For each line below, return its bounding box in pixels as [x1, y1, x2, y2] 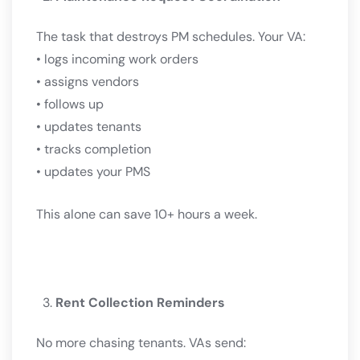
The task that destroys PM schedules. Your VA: [36, 28, 305, 46]
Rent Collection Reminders [55, 294, 225, 312]
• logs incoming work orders [36, 51, 198, 68]
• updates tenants [36, 118, 141, 136]
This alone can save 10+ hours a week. [36, 206, 257, 223]
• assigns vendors [36, 73, 139, 91]
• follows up [36, 96, 104, 113]
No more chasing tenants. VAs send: [36, 334, 246, 352]
